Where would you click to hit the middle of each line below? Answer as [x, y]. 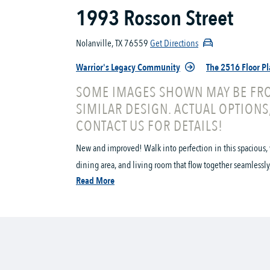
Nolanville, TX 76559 [112, 43]
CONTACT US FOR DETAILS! [149, 126]
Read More [95, 181]
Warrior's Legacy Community [128, 67]
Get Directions [174, 43]
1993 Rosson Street [155, 18]
